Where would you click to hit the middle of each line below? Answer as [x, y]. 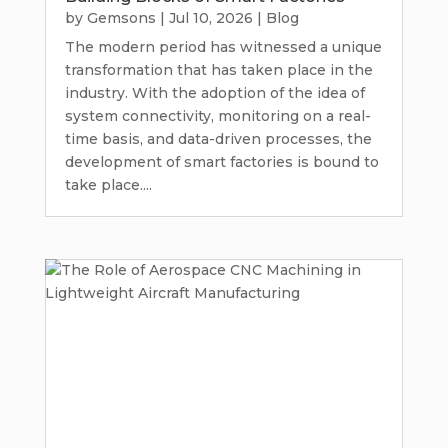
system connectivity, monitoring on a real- [217, 116]
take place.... [108, 185]
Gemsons [121, 18]
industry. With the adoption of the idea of [214, 93]
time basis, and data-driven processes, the [218, 139]
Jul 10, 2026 [210, 18]
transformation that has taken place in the [218, 70]
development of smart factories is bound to [221, 162]
